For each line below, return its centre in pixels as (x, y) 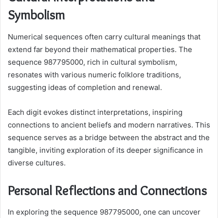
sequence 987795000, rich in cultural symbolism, (92, 62)
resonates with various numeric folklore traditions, (94, 74)
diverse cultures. (37, 163)
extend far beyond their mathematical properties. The (100, 49)
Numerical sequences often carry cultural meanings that (104, 36)
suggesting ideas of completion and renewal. (85, 87)
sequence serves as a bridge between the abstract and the (109, 137)
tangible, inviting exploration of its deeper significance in (105, 150)
